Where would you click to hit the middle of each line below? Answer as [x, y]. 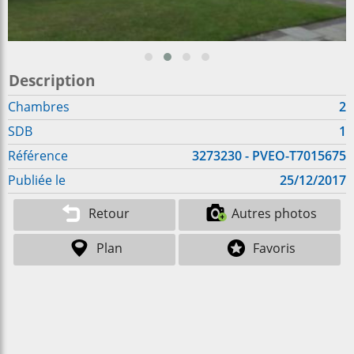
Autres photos [274, 214]
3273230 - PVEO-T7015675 [269, 156]
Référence [38, 156]
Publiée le [37, 180]
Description [52, 80]
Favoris [274, 249]
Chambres [39, 107]
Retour [109, 214]
